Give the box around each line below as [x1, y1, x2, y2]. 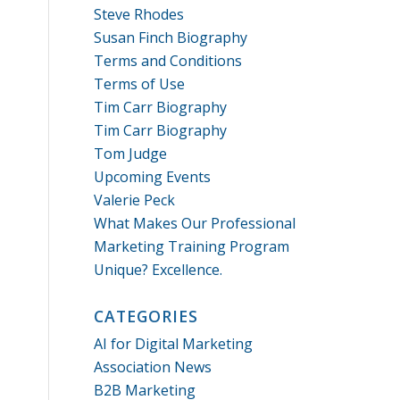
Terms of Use [94, 74, 186, 94]
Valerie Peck [94, 190, 176, 210]
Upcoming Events [94, 167, 212, 187]
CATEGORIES [94, 305, 199, 327]
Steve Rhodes [94, 4, 185, 24]
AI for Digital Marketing [94, 334, 254, 354]
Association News [94, 357, 212, 377]
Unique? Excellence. [94, 260, 223, 279]
